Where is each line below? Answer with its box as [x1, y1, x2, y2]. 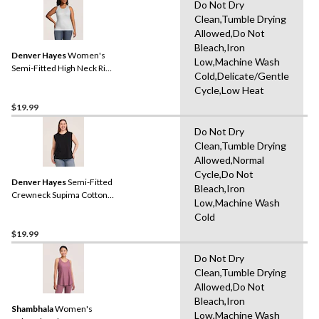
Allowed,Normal [194, 153, 264, 166]
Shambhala [11, 303, 53, 314]
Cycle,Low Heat [194, 83, 264, 96]
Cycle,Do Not [194, 167, 253, 180]
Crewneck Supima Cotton [11, 189, 108, 200]
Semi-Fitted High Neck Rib [11, 62, 110, 73]
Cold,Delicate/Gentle [194, 69, 289, 82]
